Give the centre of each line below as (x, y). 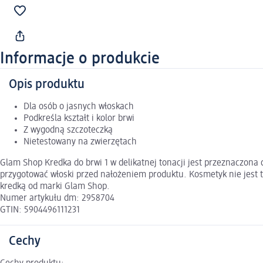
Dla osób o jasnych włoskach (79, 107)
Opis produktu (47, 85)
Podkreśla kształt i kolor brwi (79, 119)
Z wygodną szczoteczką (68, 131)
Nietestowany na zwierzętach (80, 142)
